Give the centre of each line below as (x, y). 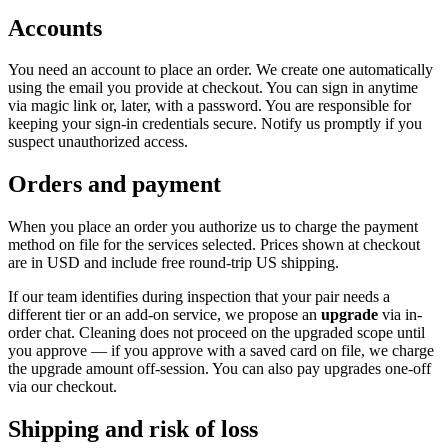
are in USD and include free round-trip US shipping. (173, 263)
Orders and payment (114, 184)
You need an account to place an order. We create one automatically (220, 70)
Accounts (55, 27)
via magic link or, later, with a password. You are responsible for (209, 106)
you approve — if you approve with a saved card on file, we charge (221, 351)
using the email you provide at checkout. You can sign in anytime (213, 88)
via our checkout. (62, 387)
